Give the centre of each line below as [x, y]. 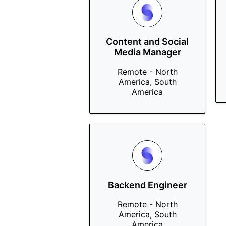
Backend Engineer [147, 185]
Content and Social [147, 42]
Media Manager [147, 52]
